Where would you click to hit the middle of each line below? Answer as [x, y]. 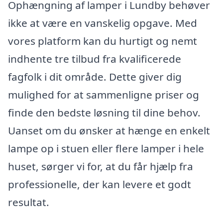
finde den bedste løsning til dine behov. [104, 113]
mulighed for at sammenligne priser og [104, 95]
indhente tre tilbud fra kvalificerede [95, 59]
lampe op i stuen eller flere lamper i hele [106, 149]
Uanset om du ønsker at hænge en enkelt [109, 131]
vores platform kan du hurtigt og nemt [103, 41]
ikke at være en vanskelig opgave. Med [103, 23]
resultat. [29, 202]
